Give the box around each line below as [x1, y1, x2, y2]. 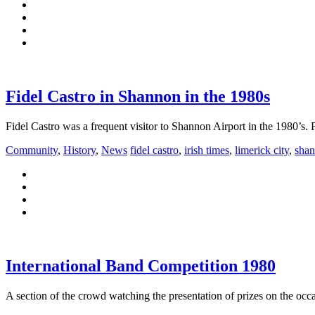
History [63, 143, 96, 156]
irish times [184, 143, 229, 156]
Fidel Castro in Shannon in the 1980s [6, 86, 270, 105]
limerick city [235, 143, 289, 156]
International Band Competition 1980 [6, 256, 276, 275]
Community [6, 143, 58, 156]
